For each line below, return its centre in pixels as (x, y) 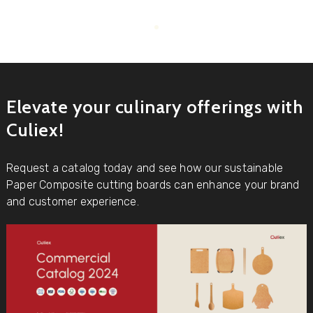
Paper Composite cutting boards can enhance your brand (153, 184)
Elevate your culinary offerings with (154, 107)
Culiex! (35, 130)
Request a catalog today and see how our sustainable (145, 168)
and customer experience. (72, 201)
